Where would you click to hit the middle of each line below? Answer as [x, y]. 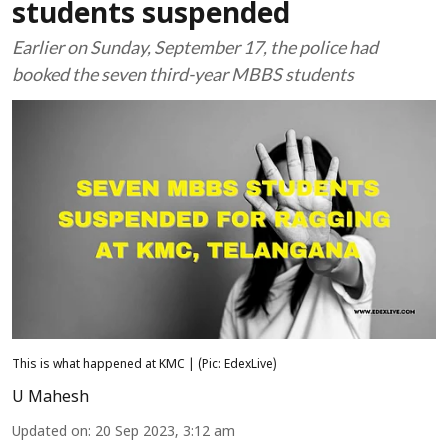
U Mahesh [50, 397]
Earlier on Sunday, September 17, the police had [195, 47]
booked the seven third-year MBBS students [183, 74]
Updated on [50, 432]
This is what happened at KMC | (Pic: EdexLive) [144, 364]
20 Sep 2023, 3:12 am [165, 432]
